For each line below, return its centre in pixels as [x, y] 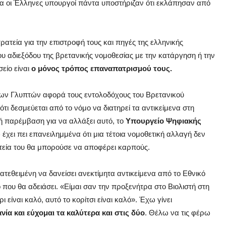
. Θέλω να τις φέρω [178, 213]
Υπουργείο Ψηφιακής [163, 121]
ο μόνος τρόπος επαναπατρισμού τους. [102, 69]
